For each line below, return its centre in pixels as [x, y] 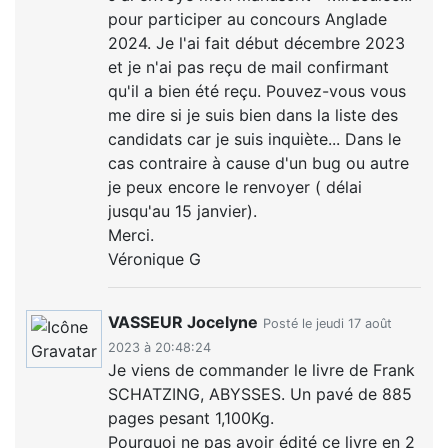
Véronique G [155, 258]
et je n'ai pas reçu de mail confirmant [249, 66]
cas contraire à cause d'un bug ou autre [259, 162]
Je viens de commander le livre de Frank [262, 369]
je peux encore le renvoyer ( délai [235, 186]
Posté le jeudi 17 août [328, 323]
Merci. [131, 234]
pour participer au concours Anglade [248, 18]
